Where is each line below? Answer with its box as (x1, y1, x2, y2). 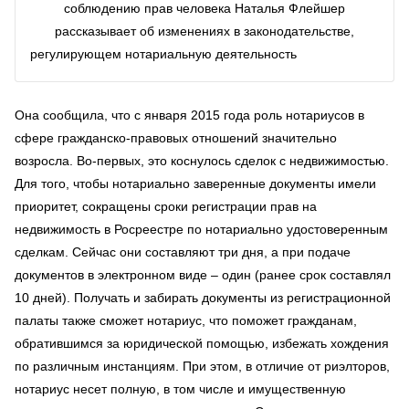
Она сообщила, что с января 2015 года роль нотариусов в (15, 107, 364, 122)
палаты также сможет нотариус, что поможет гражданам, (15, 312, 357, 328)
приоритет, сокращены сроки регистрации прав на (15, 198, 317, 214)
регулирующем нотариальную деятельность (30, 47, 297, 62)
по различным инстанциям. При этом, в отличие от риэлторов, (15, 358, 390, 373)
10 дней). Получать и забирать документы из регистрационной (15, 289, 391, 305)
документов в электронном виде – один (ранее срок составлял (15, 267, 391, 282)
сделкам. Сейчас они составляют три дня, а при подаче (15, 244, 351, 259)
